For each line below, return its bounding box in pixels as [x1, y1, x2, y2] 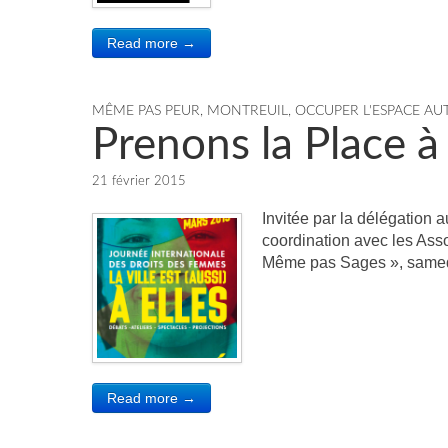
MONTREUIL [207, 104, 288, 118]
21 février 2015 [92, 175, 186, 188]
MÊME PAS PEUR [92, 104, 200, 118]
